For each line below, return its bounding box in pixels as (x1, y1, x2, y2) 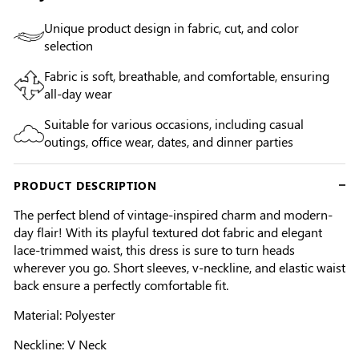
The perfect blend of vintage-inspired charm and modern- (14, 206, 333, 224)
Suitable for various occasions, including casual (44, 115, 304, 132)
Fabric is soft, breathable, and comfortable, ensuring (44, 67, 329, 84)
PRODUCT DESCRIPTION (14, 177, 157, 193)
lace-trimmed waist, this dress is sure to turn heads (14, 241, 295, 259)
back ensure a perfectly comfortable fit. (14, 276, 228, 294)
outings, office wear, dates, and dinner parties (44, 132, 293, 150)
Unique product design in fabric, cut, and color (44, 18, 299, 36)
